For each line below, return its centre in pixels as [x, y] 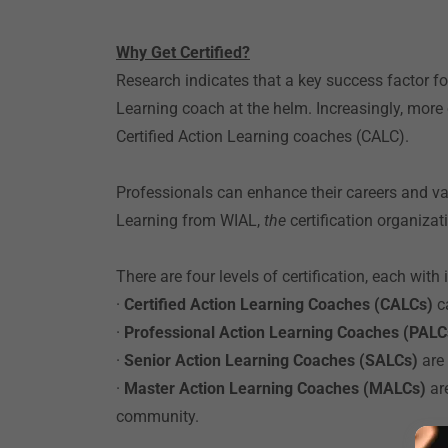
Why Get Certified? [183, 52]
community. [157, 416]
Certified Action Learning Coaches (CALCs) [278, 304]
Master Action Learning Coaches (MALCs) [277, 388]
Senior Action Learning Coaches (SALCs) [273, 360]
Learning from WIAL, [190, 220]
